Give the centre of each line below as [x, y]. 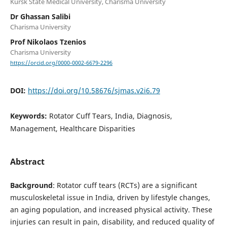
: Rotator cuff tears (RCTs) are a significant [125, 185]
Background [31, 185]
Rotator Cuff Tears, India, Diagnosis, [110, 116]
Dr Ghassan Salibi [40, 16]
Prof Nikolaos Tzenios [48, 42]
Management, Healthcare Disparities [72, 129]
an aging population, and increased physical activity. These [111, 210]
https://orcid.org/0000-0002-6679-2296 [61, 63]
